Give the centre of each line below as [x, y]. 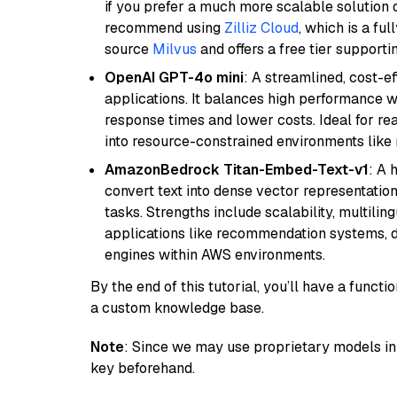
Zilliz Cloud [261, 28]
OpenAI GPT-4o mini [174, 78]
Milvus [175, 49]
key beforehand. [143, 368]
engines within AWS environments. [215, 255]
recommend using [164, 28]
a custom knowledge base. [177, 308]
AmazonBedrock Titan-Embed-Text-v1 [237, 170]
